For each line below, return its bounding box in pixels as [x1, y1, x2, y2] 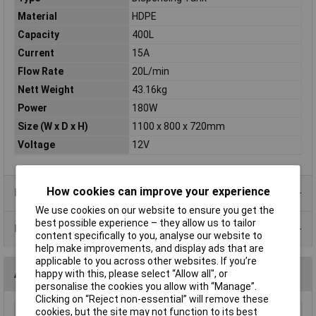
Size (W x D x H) [17, 121, 88, 133]
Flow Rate [17, 66, 63, 78]
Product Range [14, 186, 85, 200]
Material [17, 11, 57, 23]
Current [17, 47, 54, 59]
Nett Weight [17, 84, 74, 96]
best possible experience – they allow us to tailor [35, 217, 257, 229]
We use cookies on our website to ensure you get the [35, 205, 275, 217]
